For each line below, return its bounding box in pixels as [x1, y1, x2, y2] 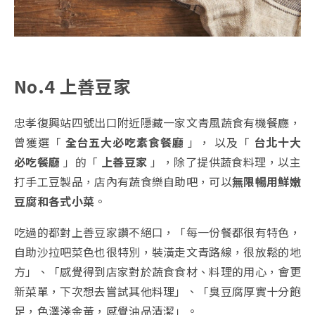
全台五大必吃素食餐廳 [65, 134, 184, 151]
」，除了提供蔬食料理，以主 [147, 153, 301, 171]
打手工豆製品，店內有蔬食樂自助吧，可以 [14, 173, 233, 191]
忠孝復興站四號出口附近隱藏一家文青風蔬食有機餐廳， [14, 114, 302, 131]
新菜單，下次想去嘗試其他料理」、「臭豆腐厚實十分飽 [14, 283, 302, 300]
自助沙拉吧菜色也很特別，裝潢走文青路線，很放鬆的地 [14, 243, 302, 261]
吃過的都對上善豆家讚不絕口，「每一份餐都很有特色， [14, 224, 302, 241]
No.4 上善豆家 [14, 73, 131, 99]
